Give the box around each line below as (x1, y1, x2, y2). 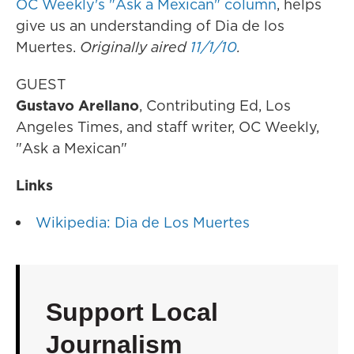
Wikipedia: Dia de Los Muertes (36, 213, 250, 233)
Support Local (45, 298, 218, 327)
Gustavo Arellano (16, 96, 139, 116)
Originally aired (80, 37, 190, 58)
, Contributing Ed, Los (139, 96, 291, 116)
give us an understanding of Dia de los (16, 16, 284, 36)
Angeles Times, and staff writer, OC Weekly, (16, 117, 319, 137)
